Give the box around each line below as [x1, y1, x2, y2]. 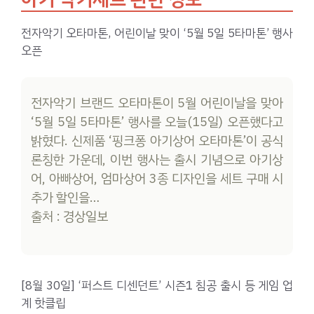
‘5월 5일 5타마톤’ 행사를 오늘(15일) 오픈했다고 [31, 111, 283, 132]
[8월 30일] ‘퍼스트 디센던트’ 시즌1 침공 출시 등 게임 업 [21, 276, 293, 294]
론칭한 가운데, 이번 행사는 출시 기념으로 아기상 [31, 149, 283, 170]
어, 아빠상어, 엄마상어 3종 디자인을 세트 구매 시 [31, 168, 283, 189]
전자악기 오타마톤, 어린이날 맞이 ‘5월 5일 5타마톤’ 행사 [21, 24, 293, 42]
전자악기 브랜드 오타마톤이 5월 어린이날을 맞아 [31, 93, 283, 113]
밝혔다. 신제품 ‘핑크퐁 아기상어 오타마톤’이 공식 [31, 130, 283, 151]
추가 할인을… [31, 187, 100, 207]
